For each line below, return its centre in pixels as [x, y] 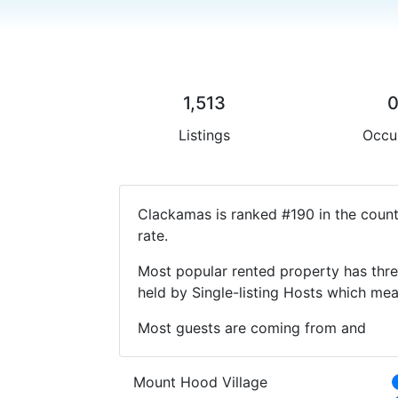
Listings [204, 135]
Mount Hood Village [201, 382]
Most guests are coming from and [252, 327]
